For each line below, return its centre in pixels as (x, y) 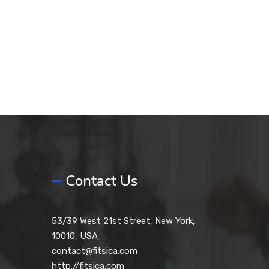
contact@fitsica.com (95, 251)
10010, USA (75, 236)
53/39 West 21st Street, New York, (124, 221)
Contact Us (102, 181)
